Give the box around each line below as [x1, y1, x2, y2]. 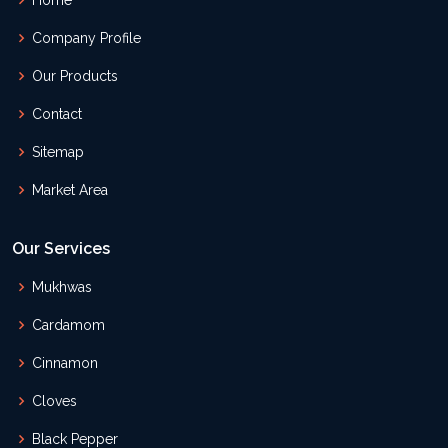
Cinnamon [32, 355, 98, 371]
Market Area [32, 182, 108, 198]
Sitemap [32, 144, 84, 160]
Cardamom [32, 317, 105, 333]
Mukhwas [32, 279, 92, 295]
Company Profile [32, 30, 141, 46]
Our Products [32, 68, 118, 84]
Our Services [12, 239, 110, 258]
